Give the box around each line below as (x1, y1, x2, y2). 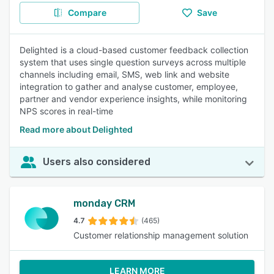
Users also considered (43, 156, 150, 168)
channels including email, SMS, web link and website (20, 69, 229, 80)
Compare (67, 7, 106, 18)
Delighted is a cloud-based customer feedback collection (20, 45, 248, 55)
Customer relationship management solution (73, 230, 248, 240)
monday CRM (73, 198, 135, 209)
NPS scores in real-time (20, 106, 113, 116)
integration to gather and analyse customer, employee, (20, 81, 238, 92)
